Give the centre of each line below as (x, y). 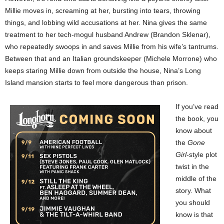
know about (194, 130)
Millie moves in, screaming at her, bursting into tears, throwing (103, 10)
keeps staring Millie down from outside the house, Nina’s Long (103, 70)
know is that (194, 214)
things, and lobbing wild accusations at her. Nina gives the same (106, 22)
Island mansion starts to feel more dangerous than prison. (96, 82)
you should (193, 202)
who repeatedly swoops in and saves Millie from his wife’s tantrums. (112, 46)
